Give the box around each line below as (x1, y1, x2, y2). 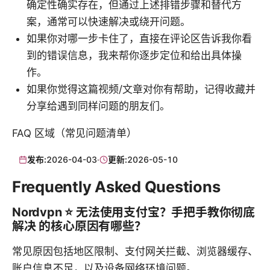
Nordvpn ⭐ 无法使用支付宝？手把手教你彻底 (12, 205, 256, 220)
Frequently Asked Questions (12, 177, 221, 196)
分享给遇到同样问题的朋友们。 (27, 99, 170, 112)
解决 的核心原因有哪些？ (12, 219, 146, 234)
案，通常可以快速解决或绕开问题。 (27, 15, 190, 28)
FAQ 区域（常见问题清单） (12, 127, 137, 139)
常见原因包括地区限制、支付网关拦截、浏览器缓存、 (12, 245, 258, 258)
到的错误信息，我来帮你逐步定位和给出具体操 (27, 49, 242, 61)
